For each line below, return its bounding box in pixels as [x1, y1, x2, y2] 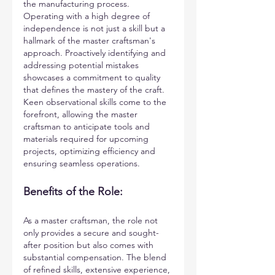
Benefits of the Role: [23, 185, 126, 198]
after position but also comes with [23, 239, 156, 250]
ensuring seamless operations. [23, 158, 140, 169]
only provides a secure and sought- [23, 227, 159, 238]
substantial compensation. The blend [23, 252, 169, 263]
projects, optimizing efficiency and [23, 145, 158, 157]
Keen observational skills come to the [23, 96, 169, 107]
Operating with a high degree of [23, 10, 152, 21]
